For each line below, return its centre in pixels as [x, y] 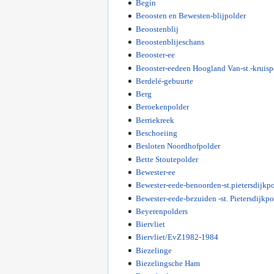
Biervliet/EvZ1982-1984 [177, 237]
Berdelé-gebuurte [164, 81]
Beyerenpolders [161, 211]
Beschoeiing [156, 133]
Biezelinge [154, 250]
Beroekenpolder [162, 107]
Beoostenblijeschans [170, 42]
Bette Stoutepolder [167, 159]
